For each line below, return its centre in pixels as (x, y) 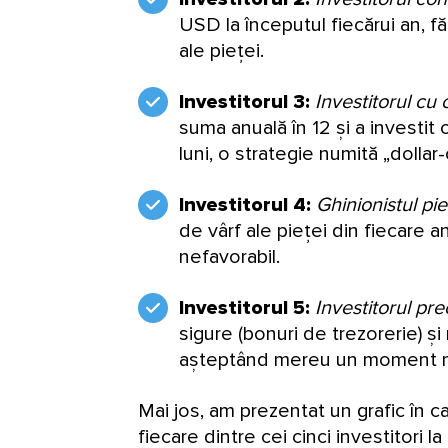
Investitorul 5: (247, 307)
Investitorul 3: (244, 101)
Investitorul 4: (247, 204)
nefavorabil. (229, 256)
